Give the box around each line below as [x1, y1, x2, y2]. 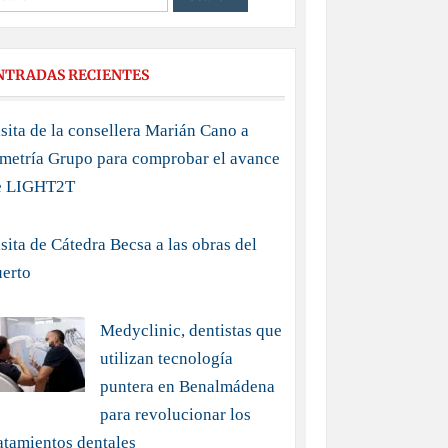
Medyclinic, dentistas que [100, 321, 282, 340]
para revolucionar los [100, 405, 251, 424]
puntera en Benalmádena [100, 377, 275, 396]
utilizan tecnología [100, 349, 233, 368]
